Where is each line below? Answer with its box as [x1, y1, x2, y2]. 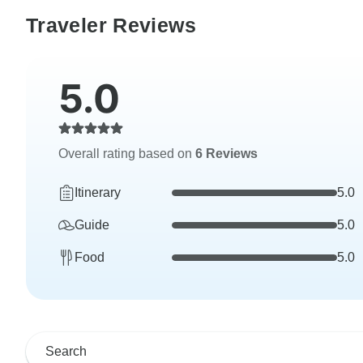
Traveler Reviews [26, 13, 196, 36]
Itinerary [75, 185, 121, 199]
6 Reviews [195, 146, 258, 160]
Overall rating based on [58, 146, 195, 160]
